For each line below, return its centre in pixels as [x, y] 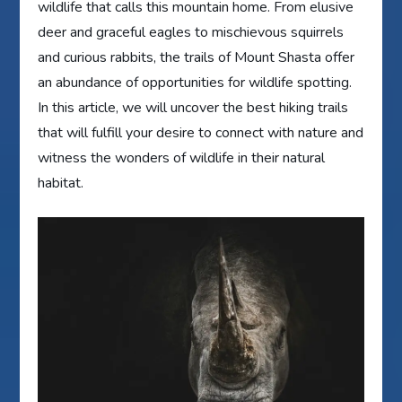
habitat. [61, 184]
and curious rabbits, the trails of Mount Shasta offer [197, 58]
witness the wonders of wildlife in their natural [182, 158]
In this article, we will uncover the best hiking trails [193, 108]
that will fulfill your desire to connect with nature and [201, 133]
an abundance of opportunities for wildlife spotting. [195, 83]
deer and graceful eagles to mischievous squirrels [191, 33]
